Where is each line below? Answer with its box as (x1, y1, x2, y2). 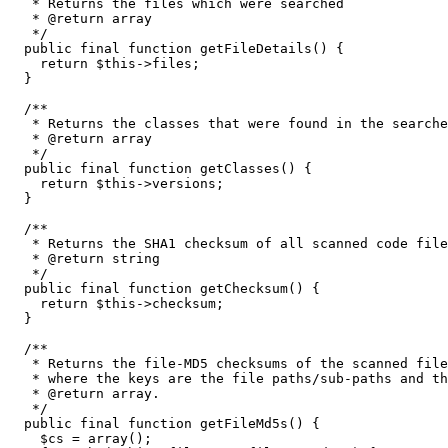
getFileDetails (192, 40, 312, 56)
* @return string (8, 250, 160, 266)
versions (152, 175, 216, 191)
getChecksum (192, 280, 288, 296)
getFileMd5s (192, 415, 288, 431)
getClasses (192, 160, 280, 176)
